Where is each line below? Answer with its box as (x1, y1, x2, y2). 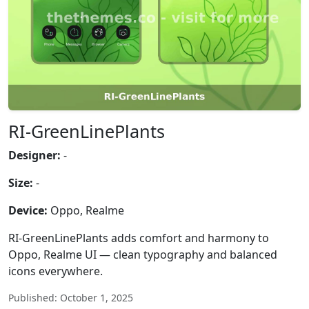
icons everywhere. (8, 263, 103, 279)
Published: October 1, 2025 (8, 291, 133, 304)
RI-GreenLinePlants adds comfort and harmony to (8, 230, 269, 246)
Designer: (8, 148, 61, 163)
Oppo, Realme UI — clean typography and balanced (8, 247, 277, 262)
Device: (8, 203, 48, 218)
